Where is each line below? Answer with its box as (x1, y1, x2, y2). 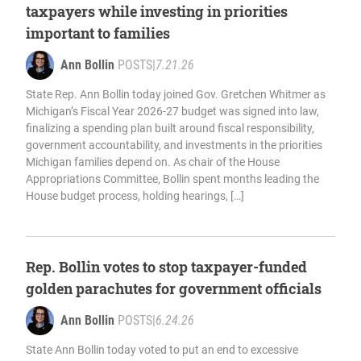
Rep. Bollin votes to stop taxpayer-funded (26, 257, 307, 277)
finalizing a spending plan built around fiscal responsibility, (26, 122, 314, 135)
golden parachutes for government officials (26, 279, 322, 299)
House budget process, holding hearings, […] (26, 189, 244, 203)
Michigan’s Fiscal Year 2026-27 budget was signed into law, (26, 105, 319, 118)
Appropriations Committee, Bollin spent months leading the (26, 172, 319, 186)
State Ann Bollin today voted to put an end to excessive (26, 343, 298, 357)
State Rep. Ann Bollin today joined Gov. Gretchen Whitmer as (26, 88, 326, 102)
